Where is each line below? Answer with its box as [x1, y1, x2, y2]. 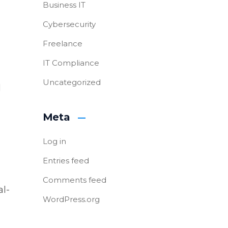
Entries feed [42, 156, 89, 165]
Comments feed [42, 175, 106, 185]
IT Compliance [42, 58, 99, 68]
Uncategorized [42, 77, 101, 87]
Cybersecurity [42, 19, 96, 29]
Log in [42, 136, 66, 146]
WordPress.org [42, 194, 100, 204]
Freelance [42, 39, 82, 48]
